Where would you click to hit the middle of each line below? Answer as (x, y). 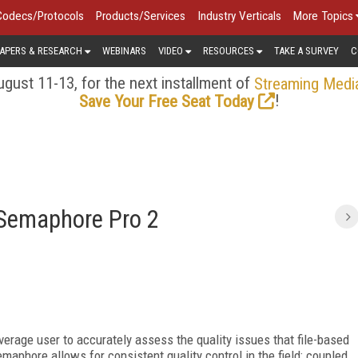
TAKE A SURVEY (306, 50)
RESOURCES (229, 50)
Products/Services (141, 16)
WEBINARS (124, 50)
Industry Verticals (239, 16)
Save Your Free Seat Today (166, 101)
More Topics (323, 16)
